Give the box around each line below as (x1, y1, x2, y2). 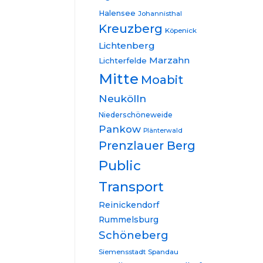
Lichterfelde (99, 56, 147, 65)
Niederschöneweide (99, 110, 173, 119)
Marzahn (149, 55, 190, 66)
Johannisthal (138, 9, 182, 18)
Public (99, 157, 141, 174)
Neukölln (99, 92, 146, 104)
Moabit (141, 72, 183, 87)
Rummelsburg (99, 215, 159, 224)
